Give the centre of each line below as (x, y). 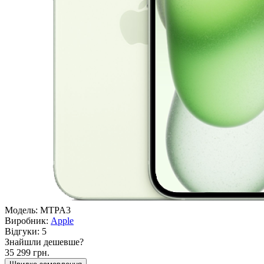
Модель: (21, 210)
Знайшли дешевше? (44, 242)
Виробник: (27, 220)
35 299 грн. (27, 252)
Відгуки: (22, 231)
